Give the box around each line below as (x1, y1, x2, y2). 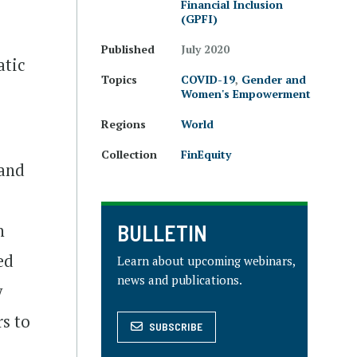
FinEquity (181, 147, 231, 162)
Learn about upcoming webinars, (117, 253, 295, 269)
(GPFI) (181, 11, 218, 26)
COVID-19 (181, 72, 235, 87)
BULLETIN (117, 219, 207, 246)
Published (101, 41, 155, 57)
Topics (101, 72, 137, 87)
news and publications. (117, 272, 242, 288)
